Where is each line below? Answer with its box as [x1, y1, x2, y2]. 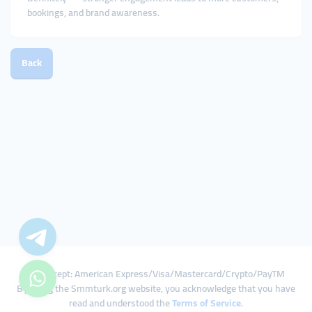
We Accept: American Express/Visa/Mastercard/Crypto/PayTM [27, 265, 285, 283]
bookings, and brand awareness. [27, 3, 159, 22]
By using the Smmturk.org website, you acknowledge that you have [17, 279, 295, 297]
